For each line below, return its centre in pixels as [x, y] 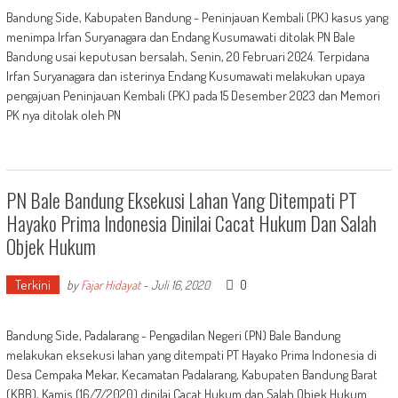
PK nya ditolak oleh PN [63, 115]
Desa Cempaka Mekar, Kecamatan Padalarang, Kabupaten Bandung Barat [191, 374]
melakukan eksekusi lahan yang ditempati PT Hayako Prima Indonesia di [191, 355]
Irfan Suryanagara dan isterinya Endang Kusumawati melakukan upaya [185, 76]
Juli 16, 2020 [180, 285]
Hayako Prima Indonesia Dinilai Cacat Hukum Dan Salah [191, 223]
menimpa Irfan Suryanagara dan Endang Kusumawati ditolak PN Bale [180, 37]
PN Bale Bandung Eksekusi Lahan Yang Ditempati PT [181, 200]
